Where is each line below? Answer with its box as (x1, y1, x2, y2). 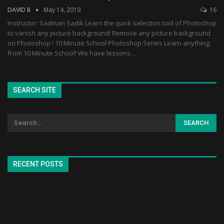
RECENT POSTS (13, 159, 63, 168)
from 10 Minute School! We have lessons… (7, 48, 136, 58)
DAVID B (7, 5, 32, 14)
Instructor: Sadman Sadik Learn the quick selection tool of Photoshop (7, 18, 216, 28)
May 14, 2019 (43, 5, 80, 14)
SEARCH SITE (13, 86, 56, 94)
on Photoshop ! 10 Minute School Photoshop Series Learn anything (7, 38, 209, 48)
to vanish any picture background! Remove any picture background (7, 28, 210, 38)
